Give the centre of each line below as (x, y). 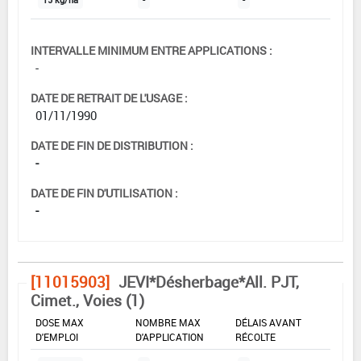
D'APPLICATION (170, 336)
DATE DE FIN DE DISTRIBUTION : (112, 145)
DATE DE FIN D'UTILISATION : (104, 193)
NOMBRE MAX (168, 322)
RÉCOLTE (255, 336)
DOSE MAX (60, 322)
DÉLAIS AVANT (268, 322)
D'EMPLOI (57, 336)
